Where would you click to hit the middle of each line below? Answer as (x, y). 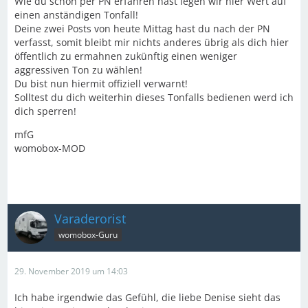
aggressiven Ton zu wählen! (78, 70)
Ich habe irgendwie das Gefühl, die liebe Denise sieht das (147, 297)
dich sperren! (45, 111)
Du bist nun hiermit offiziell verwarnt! (101, 84)
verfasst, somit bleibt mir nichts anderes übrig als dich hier (152, 42)
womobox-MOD (50, 148)
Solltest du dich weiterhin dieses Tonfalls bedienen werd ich (154, 97)
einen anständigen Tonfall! (76, 15)
